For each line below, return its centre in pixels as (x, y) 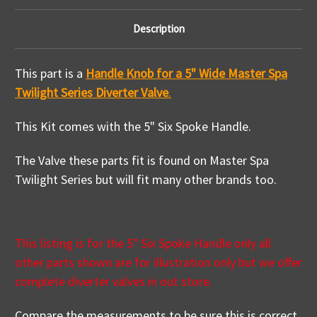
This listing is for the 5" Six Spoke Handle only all (143, 243)
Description (158, 29)
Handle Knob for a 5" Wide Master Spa (186, 74)
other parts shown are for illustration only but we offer (158, 263)
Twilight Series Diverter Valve (92, 93)
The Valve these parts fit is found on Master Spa (142, 161)
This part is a (50, 74)
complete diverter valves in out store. (115, 282)
